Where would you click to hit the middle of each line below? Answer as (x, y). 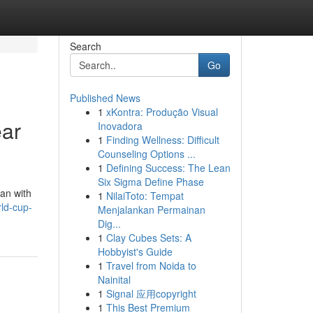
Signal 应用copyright (151, 293)
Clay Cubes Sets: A (148, 238)
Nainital (114, 279)
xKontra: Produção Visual (162, 112)
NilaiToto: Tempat (145, 196)
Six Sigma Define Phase (151, 182)
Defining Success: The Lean (168, 168)
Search (85, 46)
